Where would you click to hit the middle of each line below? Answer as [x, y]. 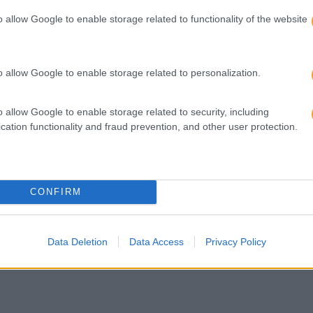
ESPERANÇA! [216, 93]
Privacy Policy [235, 241]
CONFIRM [56, 192]
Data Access [156, 241]
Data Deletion [77, 241]
